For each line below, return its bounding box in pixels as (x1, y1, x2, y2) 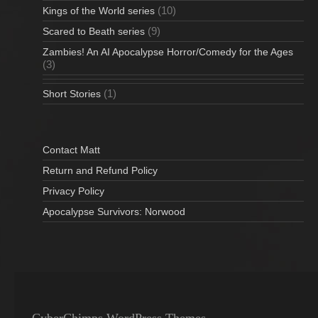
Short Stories (43, 87, 101, 99)
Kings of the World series (43, 4, 155, 16)
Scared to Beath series (43, 25, 145, 37)
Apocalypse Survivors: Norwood (43, 205, 185, 217)
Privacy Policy (43, 185, 104, 197)
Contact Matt (43, 143, 100, 155)
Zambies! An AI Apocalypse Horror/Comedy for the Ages (43, 45, 293, 57)
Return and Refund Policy (43, 164, 158, 176)
